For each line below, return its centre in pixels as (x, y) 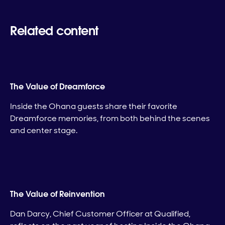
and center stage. (44, 131)
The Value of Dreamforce (58, 87)
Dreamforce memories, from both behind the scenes (110, 119)
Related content (54, 31)
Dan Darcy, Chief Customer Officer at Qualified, (100, 214)
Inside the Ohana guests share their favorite (94, 106)
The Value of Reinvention (58, 194)
